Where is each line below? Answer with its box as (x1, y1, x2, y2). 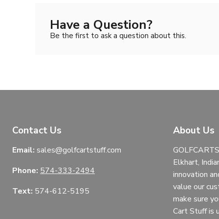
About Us (173, 124, 215, 137)
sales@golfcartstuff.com (35, 144, 121, 155)
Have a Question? (50, 16, 153, 34)
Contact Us (12, 124, 62, 137)
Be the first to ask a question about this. (50, 31, 186, 41)
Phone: (12, 165, 38, 176)
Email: (12, 144, 35, 155)
